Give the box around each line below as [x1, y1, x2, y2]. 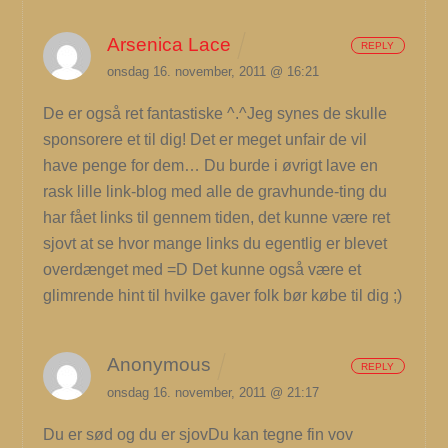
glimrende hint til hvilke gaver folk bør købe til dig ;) [43, 287, 403, 305]
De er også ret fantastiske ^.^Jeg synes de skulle [43, 105, 388, 123]
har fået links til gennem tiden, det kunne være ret [43, 209, 391, 227]
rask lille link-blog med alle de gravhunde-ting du [43, 183, 388, 201]
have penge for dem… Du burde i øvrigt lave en [43, 157, 379, 175]
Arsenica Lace [107, 33, 232, 55]
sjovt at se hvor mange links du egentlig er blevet [43, 235, 388, 253]
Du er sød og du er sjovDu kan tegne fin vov [43, 425, 354, 443]
